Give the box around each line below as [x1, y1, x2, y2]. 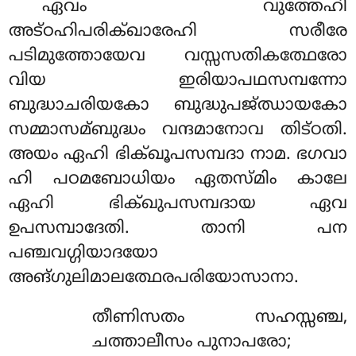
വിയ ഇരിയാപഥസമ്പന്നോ [9, 70, 347, 91]
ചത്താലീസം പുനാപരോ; [91, 331, 292, 353]
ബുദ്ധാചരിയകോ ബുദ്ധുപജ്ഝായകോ [9, 95, 347, 116]
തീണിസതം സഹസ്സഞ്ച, [91, 307, 347, 328]
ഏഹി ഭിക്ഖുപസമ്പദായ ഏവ [9, 193, 347, 215]
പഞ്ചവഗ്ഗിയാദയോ [9, 242, 159, 264]
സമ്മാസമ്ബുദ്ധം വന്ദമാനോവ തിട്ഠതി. [9, 119, 347, 141]
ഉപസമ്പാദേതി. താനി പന [9, 218, 347, 239]
